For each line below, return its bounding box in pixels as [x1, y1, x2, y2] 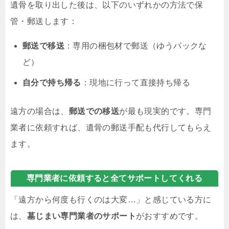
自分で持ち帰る [22, 78, 81, 87]
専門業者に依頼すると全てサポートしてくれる [26, 173, 203, 182]
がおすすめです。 [136, 211, 203, 220]
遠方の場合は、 [10, 106, 69, 116]
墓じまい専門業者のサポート [27, 211, 136, 220]
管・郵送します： [10, 16, 78, 26]
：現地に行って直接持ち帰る [81, 78, 191, 87]
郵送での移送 [68, 106, 120, 116]
